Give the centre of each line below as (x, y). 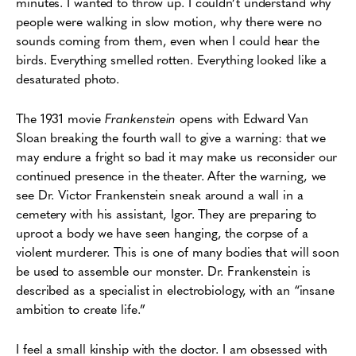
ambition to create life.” (81, 309)
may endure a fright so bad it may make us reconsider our (177, 156)
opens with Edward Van (242, 118)
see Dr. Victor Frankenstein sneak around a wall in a (160, 194)
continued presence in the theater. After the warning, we (171, 175)
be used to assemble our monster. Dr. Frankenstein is (163, 271)
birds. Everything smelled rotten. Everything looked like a (172, 59)
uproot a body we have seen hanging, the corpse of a (162, 232)
